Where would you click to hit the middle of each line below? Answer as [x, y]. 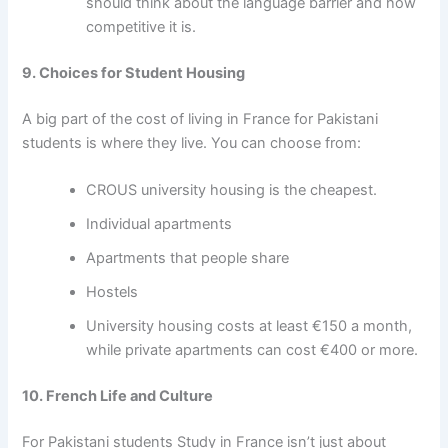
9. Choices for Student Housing [134, 72]
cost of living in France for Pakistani [257, 118]
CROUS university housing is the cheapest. [232, 190]
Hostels [112, 292]
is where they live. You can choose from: [222, 142]
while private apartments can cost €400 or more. [252, 350]
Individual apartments [159, 224]
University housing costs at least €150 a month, [249, 326]
